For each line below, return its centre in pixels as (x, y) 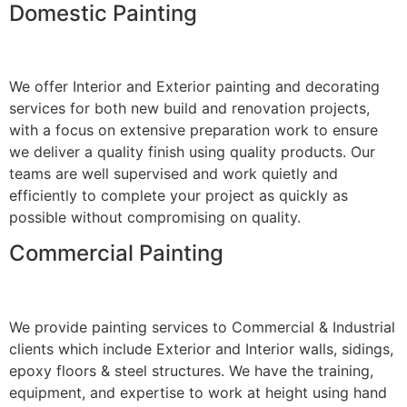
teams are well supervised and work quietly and (174, 173)
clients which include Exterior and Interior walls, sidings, (201, 348)
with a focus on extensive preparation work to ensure (194, 129)
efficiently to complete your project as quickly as (179, 195)
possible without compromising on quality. (155, 217)
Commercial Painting (116, 253)
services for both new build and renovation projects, (189, 108)
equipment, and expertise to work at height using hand (198, 392)
